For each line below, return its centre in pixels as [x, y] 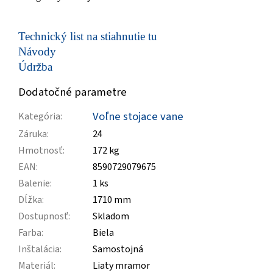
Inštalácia [39, 250]
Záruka [33, 134]
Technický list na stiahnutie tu [88, 36]
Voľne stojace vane [138, 117]
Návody [37, 51]
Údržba [35, 66]
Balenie [34, 184]
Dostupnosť [43, 217]
